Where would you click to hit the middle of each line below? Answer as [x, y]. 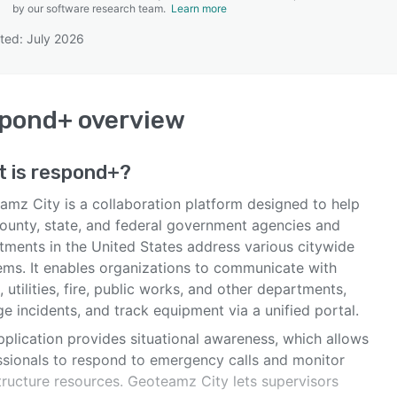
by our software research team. [92, 8]
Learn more [199, 8]
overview [129, 120]
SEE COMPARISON [194, 88]
